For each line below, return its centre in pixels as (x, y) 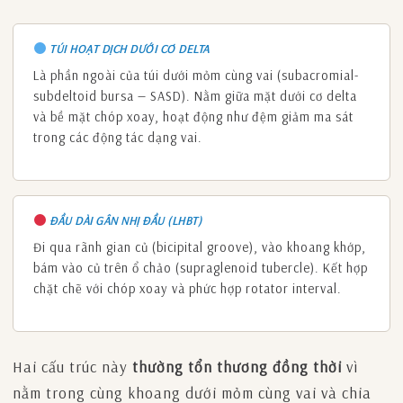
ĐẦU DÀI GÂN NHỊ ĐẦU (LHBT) (124, 220)
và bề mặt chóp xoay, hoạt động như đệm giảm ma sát (193, 116)
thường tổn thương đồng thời (237, 366)
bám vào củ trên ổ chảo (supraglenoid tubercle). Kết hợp (201, 267)
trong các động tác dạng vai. (118, 137)
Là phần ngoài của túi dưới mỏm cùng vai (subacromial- (196, 75)
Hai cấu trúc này (72, 366)
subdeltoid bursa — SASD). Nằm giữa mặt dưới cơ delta (195, 95)
